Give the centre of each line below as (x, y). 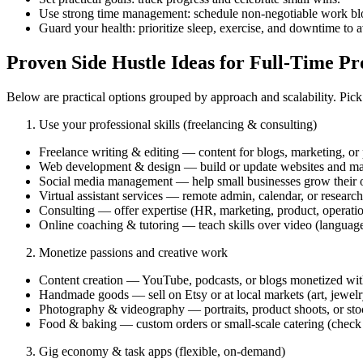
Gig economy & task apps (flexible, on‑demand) (162, 352)
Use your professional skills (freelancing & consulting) (178, 125)
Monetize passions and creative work (133, 253)
